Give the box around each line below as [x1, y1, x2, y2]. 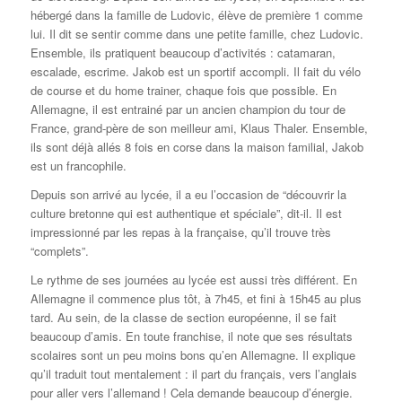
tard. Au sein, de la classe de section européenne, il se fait [30, 309, 336, 327]
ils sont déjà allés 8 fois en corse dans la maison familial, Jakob [30, 138, 363, 156]
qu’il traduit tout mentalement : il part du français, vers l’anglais [30, 365, 357, 383]
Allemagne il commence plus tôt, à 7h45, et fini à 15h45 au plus [30, 290, 362, 308]
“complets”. [30, 242, 89, 260]
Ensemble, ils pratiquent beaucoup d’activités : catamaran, [30, 44, 336, 62]
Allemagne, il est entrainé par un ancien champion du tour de [30, 100, 345, 118]
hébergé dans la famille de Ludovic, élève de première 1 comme [30, 6, 363, 24]
